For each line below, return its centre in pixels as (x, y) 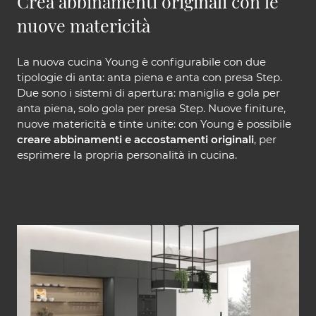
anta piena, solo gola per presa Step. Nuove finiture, (151, 108)
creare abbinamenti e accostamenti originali (135, 139)
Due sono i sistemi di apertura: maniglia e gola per (148, 92)
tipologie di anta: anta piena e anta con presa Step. (150, 77)
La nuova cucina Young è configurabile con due (141, 61)
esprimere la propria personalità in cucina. (127, 154)
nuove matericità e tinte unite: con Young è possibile (154, 123)
